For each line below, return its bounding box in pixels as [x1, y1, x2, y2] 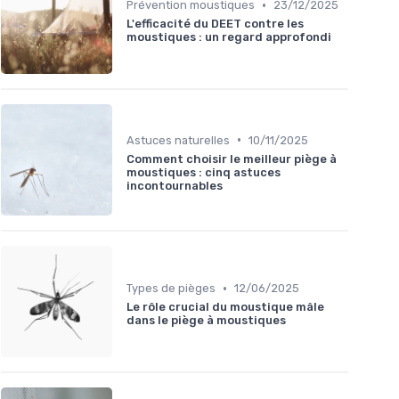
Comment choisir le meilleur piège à [126, 151, 337, 166]
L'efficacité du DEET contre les [126, 17, 304, 31]
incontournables [126, 178, 223, 192]
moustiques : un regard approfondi [126, 30, 331, 45]
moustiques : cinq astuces [126, 165, 281, 179]
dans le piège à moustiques [126, 313, 286, 328]
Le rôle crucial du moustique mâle [126, 300, 324, 314]
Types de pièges [126, 281, 216, 296]
